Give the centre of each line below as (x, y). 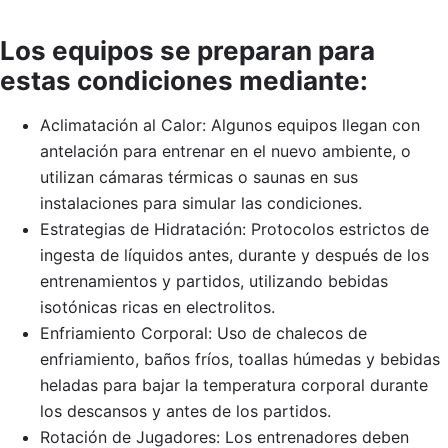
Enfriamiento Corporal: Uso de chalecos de (203, 332)
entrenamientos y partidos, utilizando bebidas (214, 280)
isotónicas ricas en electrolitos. (157, 306)
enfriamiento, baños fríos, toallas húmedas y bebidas (240, 358)
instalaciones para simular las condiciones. (201, 202)
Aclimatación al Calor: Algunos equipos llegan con (230, 124)
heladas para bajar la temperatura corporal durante (234, 384)
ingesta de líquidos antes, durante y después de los (234, 254)
